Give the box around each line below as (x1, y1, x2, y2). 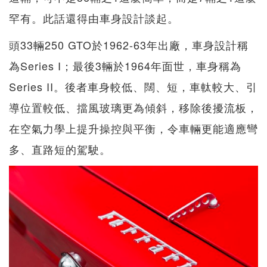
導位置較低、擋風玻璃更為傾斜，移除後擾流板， (9, 99, 258, 115)
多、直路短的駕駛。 (9, 141, 111, 157)
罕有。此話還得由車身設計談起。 (9, 10, 179, 26)
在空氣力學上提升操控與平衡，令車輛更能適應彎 (9, 120, 258, 136)
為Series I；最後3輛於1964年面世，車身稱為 (9, 57, 241, 73)
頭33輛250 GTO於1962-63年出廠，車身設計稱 (9, 36, 249, 52)
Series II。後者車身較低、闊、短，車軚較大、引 (9, 78, 257, 94)
